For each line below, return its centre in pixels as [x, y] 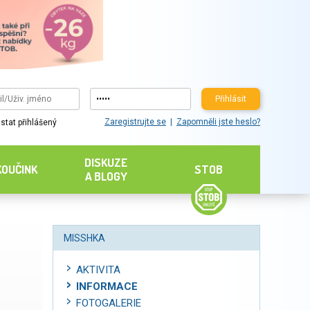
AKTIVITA [98, 270]
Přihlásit [230, 99]
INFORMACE [107, 286]
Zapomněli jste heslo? [218, 122]
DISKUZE [106, 162]
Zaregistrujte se [135, 122]
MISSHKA [84, 238]
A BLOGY [106, 176]
